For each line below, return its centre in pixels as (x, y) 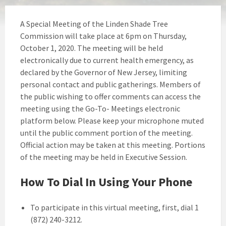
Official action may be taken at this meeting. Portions (113, 145)
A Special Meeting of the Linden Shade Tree (94, 24)
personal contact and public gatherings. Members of (110, 84)
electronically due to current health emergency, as (107, 60)
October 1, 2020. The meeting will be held (92, 48)
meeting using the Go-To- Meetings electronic (100, 108)
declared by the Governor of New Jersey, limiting (104, 72)
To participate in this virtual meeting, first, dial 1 (115, 207)
